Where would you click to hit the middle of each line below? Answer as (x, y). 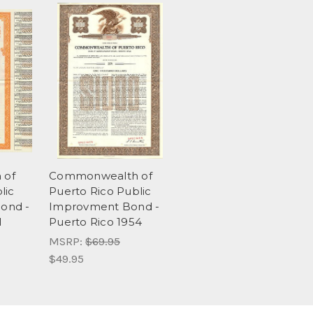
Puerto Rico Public (100, 191)
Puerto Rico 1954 (95, 222)
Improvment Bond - (104, 207)
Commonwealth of (101, 176)
